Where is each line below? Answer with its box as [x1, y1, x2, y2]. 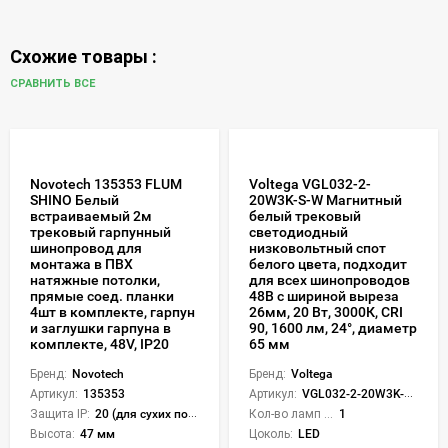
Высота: [30, 427, 75, 442]
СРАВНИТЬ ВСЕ [10, 77, 98, 91]
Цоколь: [249, 427, 293, 442]
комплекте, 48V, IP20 [30, 336, 169, 353]
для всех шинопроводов [249, 272, 410, 289]
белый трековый [249, 208, 361, 225]
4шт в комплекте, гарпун [30, 304, 195, 321]
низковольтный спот [249, 240, 386, 257]
